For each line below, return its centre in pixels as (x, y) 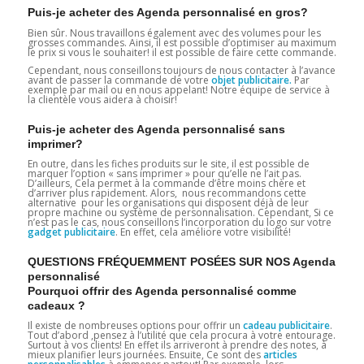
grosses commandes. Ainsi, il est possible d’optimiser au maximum (182, 42)
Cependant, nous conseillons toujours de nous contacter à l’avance (181, 70)
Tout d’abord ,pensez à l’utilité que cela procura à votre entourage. (181, 336)
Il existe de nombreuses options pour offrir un (135, 326)
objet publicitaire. (251, 80)
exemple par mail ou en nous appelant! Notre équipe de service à (178, 89)
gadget (44, 232)
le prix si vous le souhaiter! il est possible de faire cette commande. (182, 52)
